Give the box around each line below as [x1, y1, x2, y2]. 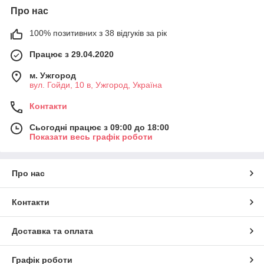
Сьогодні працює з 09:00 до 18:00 [29, 123, 169, 132]
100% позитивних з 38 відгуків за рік [29, 28, 167, 38]
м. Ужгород [29, 71, 76, 80]
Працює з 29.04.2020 [29, 49, 114, 59]
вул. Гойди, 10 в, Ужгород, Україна [29, 80, 162, 90]
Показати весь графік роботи [29, 132, 153, 141]
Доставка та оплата [12, 226, 93, 236]
